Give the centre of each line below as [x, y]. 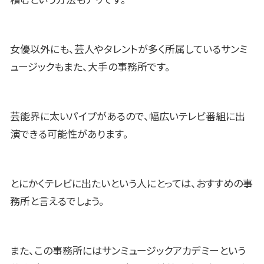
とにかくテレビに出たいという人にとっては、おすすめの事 [131, 184]
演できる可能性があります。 [69, 134]
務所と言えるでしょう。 [57, 201]
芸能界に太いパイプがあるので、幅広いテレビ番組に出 [128, 117]
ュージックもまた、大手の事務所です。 [90, 67]
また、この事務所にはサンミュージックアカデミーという [128, 251]
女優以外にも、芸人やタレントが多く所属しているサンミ [129, 50]
